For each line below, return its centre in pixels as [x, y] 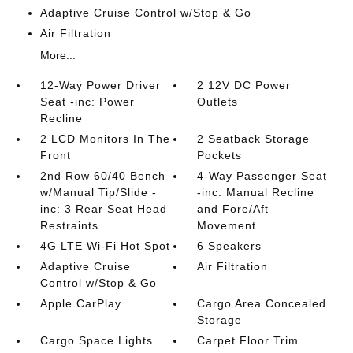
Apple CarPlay [80, 303]
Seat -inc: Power [87, 102]
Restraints [69, 225]
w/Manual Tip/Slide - [98, 192]
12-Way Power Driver [100, 85]
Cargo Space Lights [96, 340]
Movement [227, 225]
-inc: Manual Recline [256, 192]
